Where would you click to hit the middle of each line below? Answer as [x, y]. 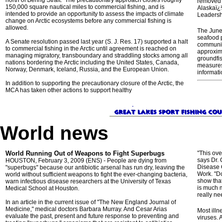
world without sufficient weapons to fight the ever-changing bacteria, [96, 174]
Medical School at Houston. [42, 188]
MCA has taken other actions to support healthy [69, 90]
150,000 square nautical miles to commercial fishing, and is [85, 7]
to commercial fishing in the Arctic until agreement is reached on [91, 49]
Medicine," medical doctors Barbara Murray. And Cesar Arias [86, 209]
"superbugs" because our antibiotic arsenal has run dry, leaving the [95, 167]
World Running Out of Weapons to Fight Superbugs [85, 153]
